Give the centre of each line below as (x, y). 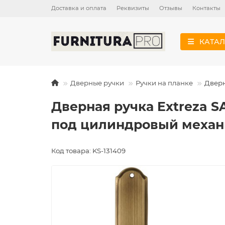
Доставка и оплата (79, 8)
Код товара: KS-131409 (88, 151)
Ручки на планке (164, 83)
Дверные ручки (97, 83)
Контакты (206, 8)
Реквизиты (133, 8)
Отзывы (171, 8)
